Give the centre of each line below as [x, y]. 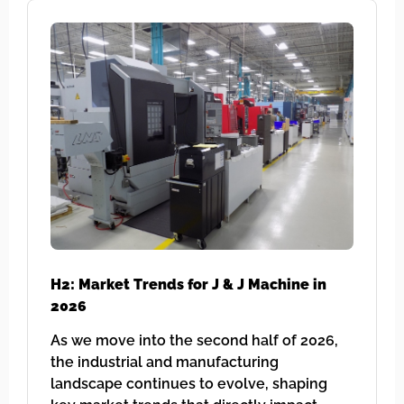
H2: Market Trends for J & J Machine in [188, 284]
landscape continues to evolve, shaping [189, 384]
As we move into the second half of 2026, [194, 341]
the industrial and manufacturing [165, 363]
